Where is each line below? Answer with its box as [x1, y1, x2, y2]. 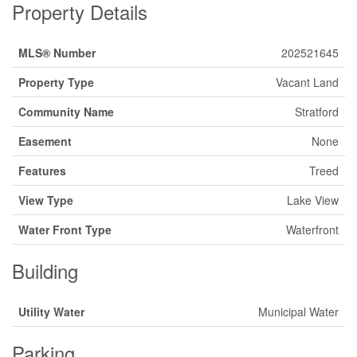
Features [18, 162, 66, 178]
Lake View [287, 191, 339, 208]
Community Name [18, 103, 114, 120]
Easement [18, 132, 72, 149]
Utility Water [18, 303, 84, 320]
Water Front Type [18, 221, 112, 237]
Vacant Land [276, 73, 339, 90]
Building [12, 256, 78, 284]
